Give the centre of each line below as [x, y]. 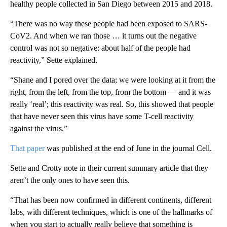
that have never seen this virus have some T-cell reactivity [102, 117]
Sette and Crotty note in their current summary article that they [109, 168]
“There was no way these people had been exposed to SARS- [109, 24]
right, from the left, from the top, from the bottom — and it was [110, 92]
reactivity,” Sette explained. [54, 60]
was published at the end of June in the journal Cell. [129, 148]
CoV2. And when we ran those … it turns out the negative [103, 36]
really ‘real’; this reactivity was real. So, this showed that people [112, 104]
